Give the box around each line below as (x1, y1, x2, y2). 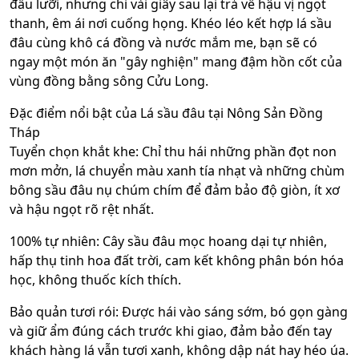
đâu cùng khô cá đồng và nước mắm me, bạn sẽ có (10, 33, 317, 51)
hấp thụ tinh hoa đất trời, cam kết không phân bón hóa (10, 251, 344, 269)
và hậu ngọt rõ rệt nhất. (10, 200, 154, 218)
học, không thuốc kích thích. (10, 270, 181, 288)
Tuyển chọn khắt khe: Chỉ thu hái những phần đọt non (10, 142, 337, 160)
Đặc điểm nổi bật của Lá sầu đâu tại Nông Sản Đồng (10, 103, 323, 122)
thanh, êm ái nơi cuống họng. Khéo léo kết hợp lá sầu (10, 14, 332, 32)
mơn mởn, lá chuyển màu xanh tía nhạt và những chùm (10, 161, 345, 179)
